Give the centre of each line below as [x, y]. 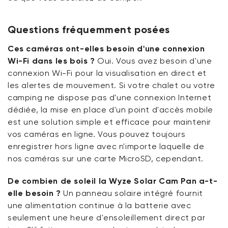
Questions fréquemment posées [89, 30]
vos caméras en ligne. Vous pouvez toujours [97, 134]
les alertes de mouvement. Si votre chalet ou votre [112, 85]
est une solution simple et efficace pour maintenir [110, 122]
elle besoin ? [34, 193]
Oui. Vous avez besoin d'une [155, 61]
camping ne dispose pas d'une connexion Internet [110, 97]
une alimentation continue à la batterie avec [99, 205]
